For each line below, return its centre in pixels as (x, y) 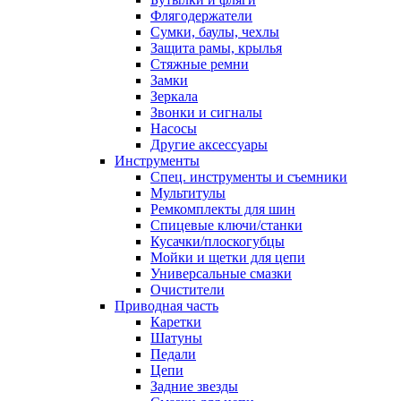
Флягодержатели (201, 15)
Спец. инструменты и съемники (249, 176)
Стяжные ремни (200, 64)
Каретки (176, 321)
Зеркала (174, 96)
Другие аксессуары (209, 144)
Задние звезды (194, 386)
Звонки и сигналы (206, 112)
